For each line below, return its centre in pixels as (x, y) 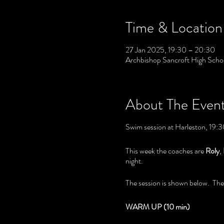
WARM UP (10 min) (157, 207)
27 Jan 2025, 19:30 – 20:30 (170, 50)
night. (134, 161)
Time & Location (174, 27)
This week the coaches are (165, 151)
